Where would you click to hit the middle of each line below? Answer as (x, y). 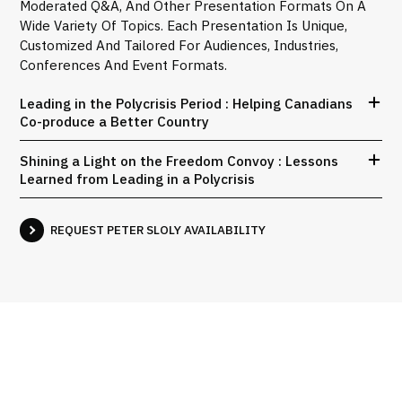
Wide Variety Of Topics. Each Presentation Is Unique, (184, 25)
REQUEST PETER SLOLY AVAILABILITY (158, 230)
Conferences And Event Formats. (124, 64)
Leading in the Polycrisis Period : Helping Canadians (187, 104)
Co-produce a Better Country (115, 122)
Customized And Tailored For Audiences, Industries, (179, 44)
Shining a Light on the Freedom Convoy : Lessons (179, 160)
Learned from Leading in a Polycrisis (138, 178)
